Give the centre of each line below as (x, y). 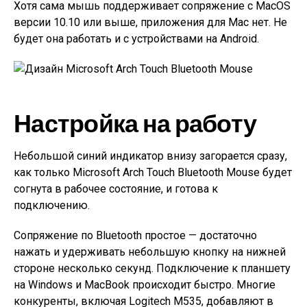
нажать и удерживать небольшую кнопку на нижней (150, 252)
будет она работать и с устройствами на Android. (136, 39)
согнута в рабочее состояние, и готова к (116, 189)
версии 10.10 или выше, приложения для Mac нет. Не (150, 22)
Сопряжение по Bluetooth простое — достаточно (135, 235)
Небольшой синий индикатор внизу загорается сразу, (150, 156)
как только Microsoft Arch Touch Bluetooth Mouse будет (153, 172)
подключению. (52, 205)
